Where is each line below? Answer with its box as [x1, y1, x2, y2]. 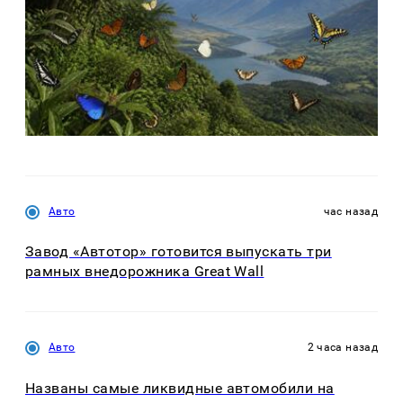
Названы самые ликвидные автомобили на [25, 379, 335, 397]
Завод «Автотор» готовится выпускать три [25, 243, 332, 261]
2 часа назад [307, 341, 378, 354]
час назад [323, 204, 378, 218]
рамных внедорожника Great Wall [25, 263, 264, 281]
